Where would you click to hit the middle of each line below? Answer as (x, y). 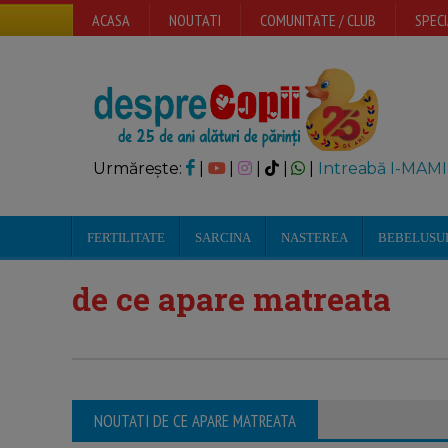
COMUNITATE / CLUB (318, 20)
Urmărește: (139, 168)
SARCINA (223, 237)
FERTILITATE (126, 237)
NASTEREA (314, 237)
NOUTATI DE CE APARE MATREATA (195, 421)
